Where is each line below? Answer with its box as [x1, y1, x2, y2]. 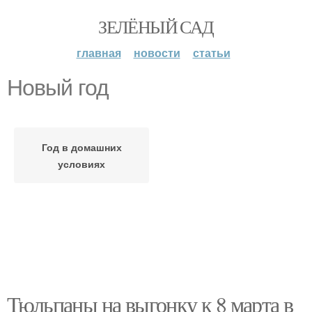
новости [133, 45, 180, 61]
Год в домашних [41, 140, 122, 154]
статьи [192, 45, 231, 61]
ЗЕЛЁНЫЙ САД [98, 15, 214, 38]
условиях [58, 157, 105, 171]
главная [76, 45, 121, 61]
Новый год [7, 75, 109, 100]
